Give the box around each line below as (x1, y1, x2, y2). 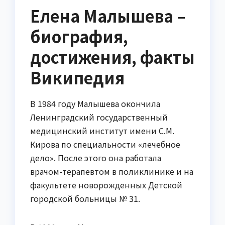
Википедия (30, 66, 125, 89)
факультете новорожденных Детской (30, 179, 182, 191)
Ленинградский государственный (30, 111, 168, 124)
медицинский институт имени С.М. (30, 125, 174, 137)
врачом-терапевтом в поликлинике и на (30, 165, 193, 178)
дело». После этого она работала (30, 152, 161, 164)
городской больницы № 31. (30, 192, 140, 205)
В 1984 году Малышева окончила (30, 97, 160, 110)
